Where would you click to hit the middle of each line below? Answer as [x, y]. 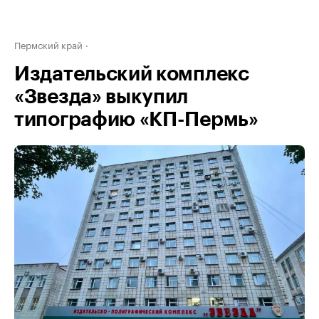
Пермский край [48, 44]
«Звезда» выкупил [101, 97]
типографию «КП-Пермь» [136, 120]
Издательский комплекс [132, 74]
